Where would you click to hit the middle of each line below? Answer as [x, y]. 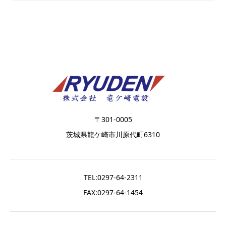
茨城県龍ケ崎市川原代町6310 [113, 135]
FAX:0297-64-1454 [113, 193]
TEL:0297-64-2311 [113, 178]
